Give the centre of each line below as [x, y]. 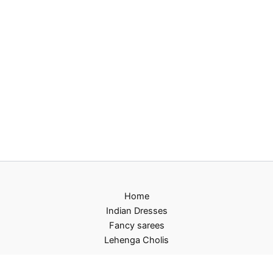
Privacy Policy [136, 261]
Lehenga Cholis [136, 240]
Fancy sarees [136, 225]
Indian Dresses [136, 211]
